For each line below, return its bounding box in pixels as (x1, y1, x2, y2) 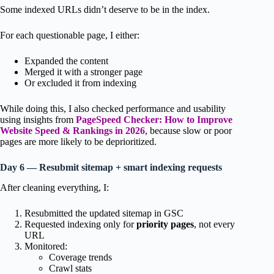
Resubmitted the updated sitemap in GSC (24, 207, 183, 218)
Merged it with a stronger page (24, 66, 143, 77)
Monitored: (24, 240, 67, 251)
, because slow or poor (145, 125, 232, 136)
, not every (194, 218, 235, 229)
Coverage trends (49, 251, 112, 262)
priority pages (136, 218, 194, 229)
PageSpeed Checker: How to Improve (76, 114, 232, 125)
